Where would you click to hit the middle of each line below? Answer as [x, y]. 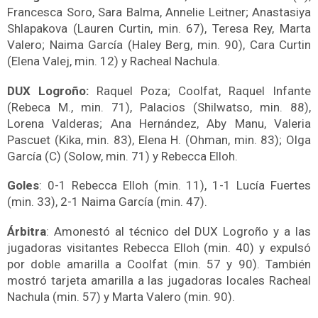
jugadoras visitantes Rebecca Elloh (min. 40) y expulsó [159, 247]
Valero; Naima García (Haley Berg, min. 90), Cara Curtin [159, 44]
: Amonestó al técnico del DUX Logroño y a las [179, 231]
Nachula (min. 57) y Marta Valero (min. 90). [121, 296]
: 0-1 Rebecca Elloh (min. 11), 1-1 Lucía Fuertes [175, 186]
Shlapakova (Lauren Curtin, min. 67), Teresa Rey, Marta [159, 28]
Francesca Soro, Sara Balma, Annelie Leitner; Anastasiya [159, 12]
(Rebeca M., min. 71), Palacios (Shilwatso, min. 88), [159, 107]
